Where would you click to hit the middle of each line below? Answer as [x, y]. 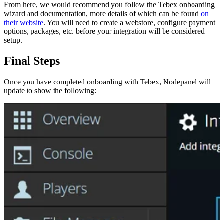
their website [24, 23]
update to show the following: [50, 91]
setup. [13, 40]
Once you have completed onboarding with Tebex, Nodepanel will [107, 82]
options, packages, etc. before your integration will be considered [104, 31]
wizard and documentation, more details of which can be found [102, 14]
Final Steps [32, 61]
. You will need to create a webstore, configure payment [129, 23]
